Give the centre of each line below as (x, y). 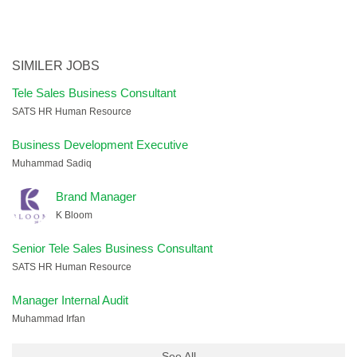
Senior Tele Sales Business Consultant (112, 248)
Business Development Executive (100, 145)
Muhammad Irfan (49, 319)
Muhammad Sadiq (52, 163)
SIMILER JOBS (56, 66)
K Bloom (74, 215)
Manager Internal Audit (70, 300)
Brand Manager (96, 196)
